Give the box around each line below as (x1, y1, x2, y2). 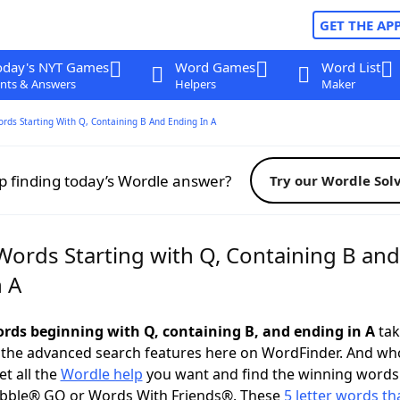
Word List (321, 58, 380, 76)
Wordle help (60, 364, 143, 384)
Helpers (174, 76, 216, 92)
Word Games (174, 58, 255, 76)
